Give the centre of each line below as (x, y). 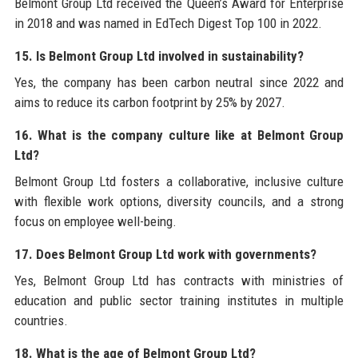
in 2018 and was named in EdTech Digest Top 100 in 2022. (168, 23)
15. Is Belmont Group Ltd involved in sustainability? (159, 56)
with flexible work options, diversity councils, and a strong (179, 201)
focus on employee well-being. (95, 221)
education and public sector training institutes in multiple (179, 300)
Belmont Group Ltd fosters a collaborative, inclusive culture (179, 181)
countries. (41, 320)
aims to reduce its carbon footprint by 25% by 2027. (149, 102)
